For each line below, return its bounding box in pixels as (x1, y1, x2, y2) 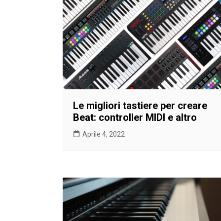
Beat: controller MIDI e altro (73, 111, 197, 123)
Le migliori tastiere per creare (73, 99, 207, 111)
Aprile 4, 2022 (82, 130, 125, 138)
